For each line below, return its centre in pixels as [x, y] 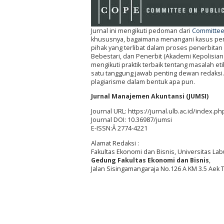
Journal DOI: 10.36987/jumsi [131, 120]
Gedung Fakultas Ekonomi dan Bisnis [150, 160]
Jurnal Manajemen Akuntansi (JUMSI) [150, 96]
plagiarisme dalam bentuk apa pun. [143, 81]
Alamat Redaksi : [115, 143]
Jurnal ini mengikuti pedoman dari [141, 30]
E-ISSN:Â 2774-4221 [119, 128]
